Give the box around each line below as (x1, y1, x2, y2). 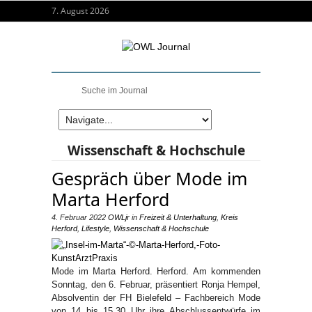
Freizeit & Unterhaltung (139, 213, 217, 221)
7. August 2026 (52, 5, 109, 17)
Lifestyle (81, 224, 109, 233)
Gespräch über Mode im (52, 166, 247, 190)
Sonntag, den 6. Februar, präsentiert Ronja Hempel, (52, 279, 260, 290)
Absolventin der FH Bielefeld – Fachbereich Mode (52, 292, 260, 303)
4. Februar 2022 (52, 213, 106, 221)
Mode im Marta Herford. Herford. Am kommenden (52, 266, 260, 276)
